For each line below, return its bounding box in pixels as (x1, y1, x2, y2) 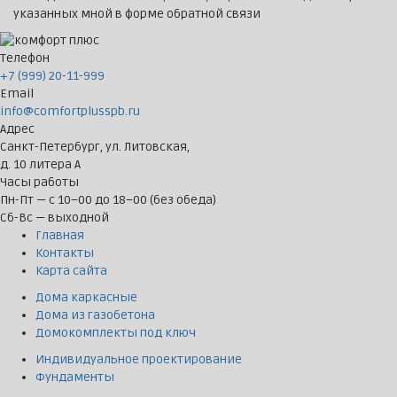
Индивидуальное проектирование (35, 352, 242, 368)
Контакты (35, 245, 94, 261)
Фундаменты (35, 370, 114, 385)
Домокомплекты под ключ (35, 325, 196, 341)
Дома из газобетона (35, 307, 155, 323)
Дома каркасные (35, 290, 137, 306)
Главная (35, 228, 84, 244)
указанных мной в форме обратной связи (13, 6, 261, 22)
